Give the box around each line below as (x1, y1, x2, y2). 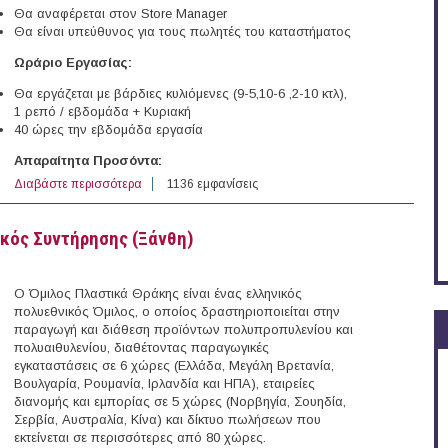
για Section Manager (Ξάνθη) (142, 177, 302, 192)
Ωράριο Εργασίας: (14, 55, 132, 71)
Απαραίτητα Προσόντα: (14, 153, 162, 169)
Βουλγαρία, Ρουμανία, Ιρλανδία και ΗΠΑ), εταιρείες (14, 376, 315, 392)
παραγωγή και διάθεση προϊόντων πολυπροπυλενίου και (14, 322, 353, 338)
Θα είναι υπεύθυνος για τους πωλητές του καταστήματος (14, 24, 351, 40)
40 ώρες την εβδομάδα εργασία (14, 122, 203, 138)
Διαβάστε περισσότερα (14, 177, 142, 192)
